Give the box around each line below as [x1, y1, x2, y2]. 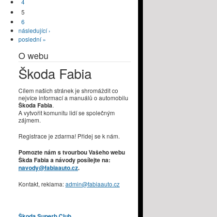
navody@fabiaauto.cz [18, 163, 78, 172]
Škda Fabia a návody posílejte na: [18, 155, 110, 164]
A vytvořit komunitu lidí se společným [18, 108, 115, 117]
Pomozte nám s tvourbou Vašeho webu [18, 147, 125, 156]
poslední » [18, 35, 46, 44]
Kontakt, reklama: [18, 179, 65, 188]
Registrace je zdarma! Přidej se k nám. [18, 131, 120, 140]
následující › [18, 26, 50, 35]
